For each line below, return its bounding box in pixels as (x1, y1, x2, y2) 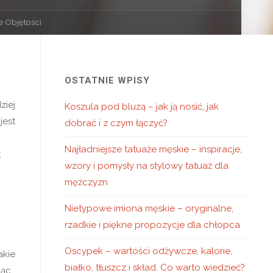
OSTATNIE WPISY (65, 75, 150, 86)
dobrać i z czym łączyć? (65, 118, 168, 129)
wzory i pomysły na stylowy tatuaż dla (65, 160, 229, 171)
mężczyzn (65, 177, 108, 188)
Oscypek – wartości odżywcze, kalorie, (65, 246, 232, 257)
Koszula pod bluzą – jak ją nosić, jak (65, 101, 219, 112)
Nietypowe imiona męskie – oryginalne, (65, 203, 233, 214)
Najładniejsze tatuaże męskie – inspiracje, (65, 144, 242, 155)
